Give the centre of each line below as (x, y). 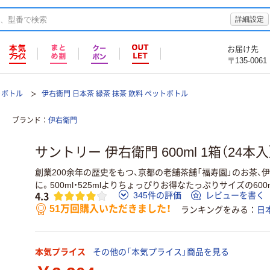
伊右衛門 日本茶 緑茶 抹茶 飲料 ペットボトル (115, 94)
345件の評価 (157, 196)
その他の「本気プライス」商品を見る (161, 252)
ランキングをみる (215, 210)
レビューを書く (235, 196)
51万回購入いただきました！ (110, 209)
